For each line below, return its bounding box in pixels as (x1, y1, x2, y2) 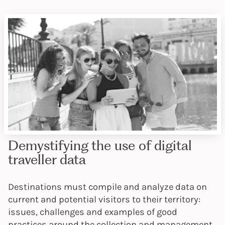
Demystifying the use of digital (8, 137, 192, 154)
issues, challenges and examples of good (8, 206, 177, 218)
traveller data (8, 151, 86, 168)
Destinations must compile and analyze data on (8, 181, 207, 193)
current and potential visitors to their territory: (8, 194, 200, 205)
